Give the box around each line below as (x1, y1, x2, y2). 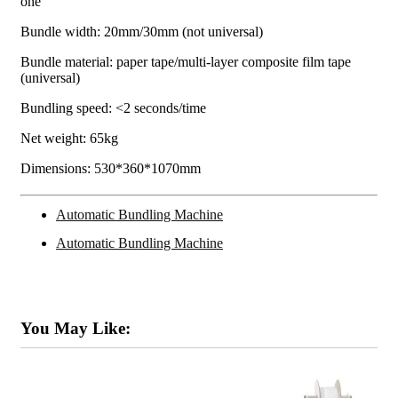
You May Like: (20, 319, 131, 338)
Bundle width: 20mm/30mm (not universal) (20, 23, 263, 39)
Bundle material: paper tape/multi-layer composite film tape (20, 53, 351, 69)
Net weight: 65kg (20, 130, 118, 146)
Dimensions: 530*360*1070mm (20, 160, 201, 176)
